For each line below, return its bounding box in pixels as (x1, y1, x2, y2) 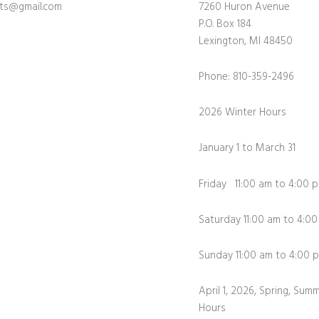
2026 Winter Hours (198, 104, 286, 122)
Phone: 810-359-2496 (198, 68, 294, 85)
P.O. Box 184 (198, 15, 251, 33)
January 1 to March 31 (198, 140, 296, 157)
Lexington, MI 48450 (198, 32, 293, 50)
